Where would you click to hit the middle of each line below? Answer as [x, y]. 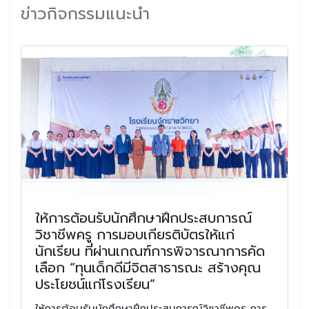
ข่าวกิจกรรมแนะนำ [85, 14]
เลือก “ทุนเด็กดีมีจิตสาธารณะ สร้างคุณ [148, 268]
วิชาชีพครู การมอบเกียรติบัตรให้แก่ [135, 235]
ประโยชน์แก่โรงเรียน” [95, 285]
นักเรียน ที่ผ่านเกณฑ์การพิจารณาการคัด [150, 251]
